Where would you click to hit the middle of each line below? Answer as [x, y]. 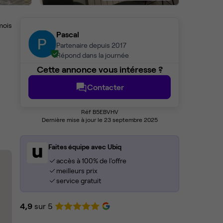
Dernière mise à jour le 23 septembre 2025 [100, 120]
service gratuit [78, 181]
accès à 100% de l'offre [91, 161]
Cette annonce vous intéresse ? [100, 69]
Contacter [106, 87]
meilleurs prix [77, 171]
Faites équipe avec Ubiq [85, 147]
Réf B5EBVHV [100, 112]
